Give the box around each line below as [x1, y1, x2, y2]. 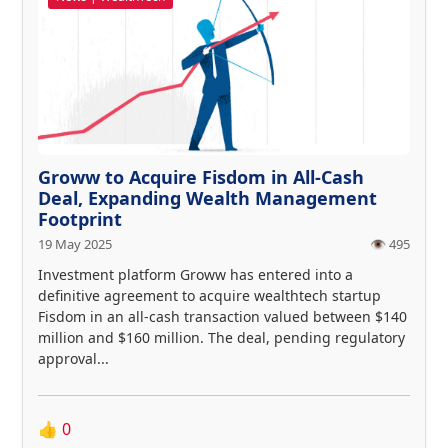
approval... [38, 348, 109, 368]
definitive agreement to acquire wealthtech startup [38, 285, 381, 305]
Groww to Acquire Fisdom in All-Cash [38, 164, 364, 189]
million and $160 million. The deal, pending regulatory [38, 327, 405, 347]
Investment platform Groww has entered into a [38, 264, 353, 284]
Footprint [38, 206, 122, 231]
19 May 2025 [38, 234, 112, 253]
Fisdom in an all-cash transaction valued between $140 [38, 306, 407, 326]
